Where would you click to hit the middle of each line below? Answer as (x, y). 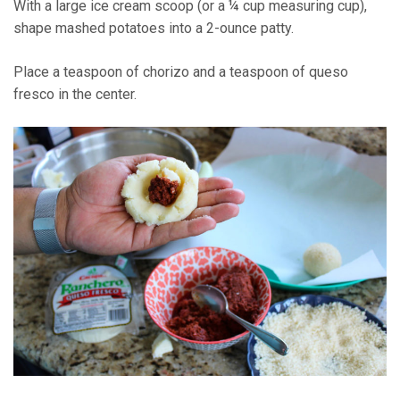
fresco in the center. (75, 95)
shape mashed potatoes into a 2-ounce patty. (154, 29)
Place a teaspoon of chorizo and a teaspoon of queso (181, 72)
